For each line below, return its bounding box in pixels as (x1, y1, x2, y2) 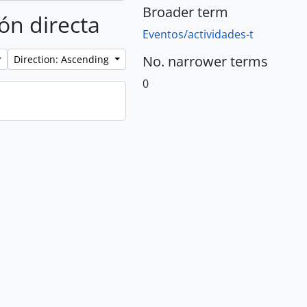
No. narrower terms (143, 52, 268, 71)
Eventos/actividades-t (143, 27, 254, 42)
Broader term (143, 3, 228, 21)
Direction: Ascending (14, 53, 112, 66)
